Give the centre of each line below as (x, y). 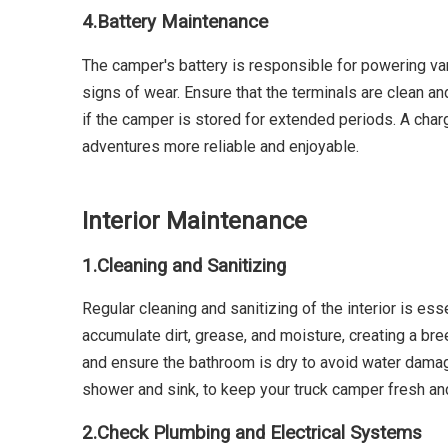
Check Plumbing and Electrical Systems (259, 433)
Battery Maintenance (182, 22)
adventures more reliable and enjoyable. (220, 146)
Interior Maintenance (194, 220)
